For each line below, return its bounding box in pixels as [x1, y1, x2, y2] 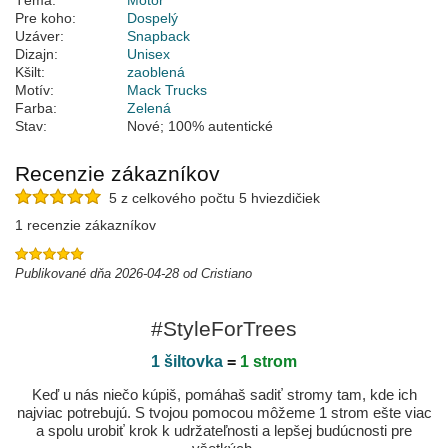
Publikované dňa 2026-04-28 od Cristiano [15, 266, 252, 282]
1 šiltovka [151, 353, 223, 371]
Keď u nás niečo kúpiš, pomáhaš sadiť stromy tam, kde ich [31, 386, 417, 404]
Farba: [15, 100, 57, 117]
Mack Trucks [127, 82, 207, 99]
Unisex [127, 46, 170, 63]
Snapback [127, 28, 190, 45]
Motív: [15, 82, 54, 99]
